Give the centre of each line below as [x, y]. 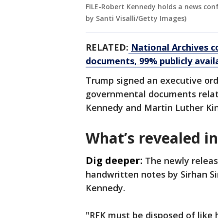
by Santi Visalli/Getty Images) [136, 18]
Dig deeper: [114, 161]
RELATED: [107, 47]
